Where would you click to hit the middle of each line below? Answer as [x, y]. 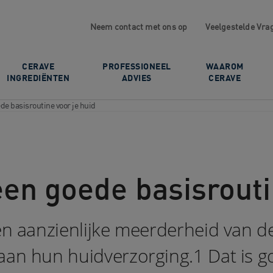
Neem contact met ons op [139, 27]
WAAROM [225, 66]
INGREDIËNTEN [38, 78]
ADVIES [136, 78]
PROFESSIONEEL [137, 66]
